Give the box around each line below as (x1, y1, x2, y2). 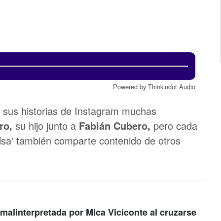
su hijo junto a (15, 118, 79, 133)
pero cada (153, 118, 197, 133)
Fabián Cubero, (79, 118, 153, 133)
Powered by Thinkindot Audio (113, 82, 195, 91)
